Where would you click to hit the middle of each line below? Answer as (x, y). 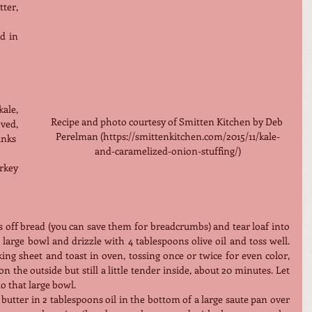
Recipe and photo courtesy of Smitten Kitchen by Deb (168, 122)
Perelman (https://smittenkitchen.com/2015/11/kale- (168, 136)
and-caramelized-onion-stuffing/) (168, 151)
